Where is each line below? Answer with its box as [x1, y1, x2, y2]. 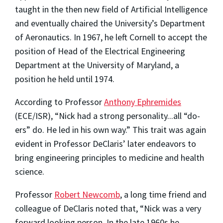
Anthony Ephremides [104, 96, 181, 108]
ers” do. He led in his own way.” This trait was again [15, 123, 206, 135]
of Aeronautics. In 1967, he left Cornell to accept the [15, 31, 207, 43]
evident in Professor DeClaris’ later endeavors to [15, 137, 196, 149]
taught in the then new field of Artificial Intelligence [15, 3, 208, 15]
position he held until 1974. [15, 73, 114, 85]
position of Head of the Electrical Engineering [15, 45, 185, 57]
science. [15, 165, 46, 177]
